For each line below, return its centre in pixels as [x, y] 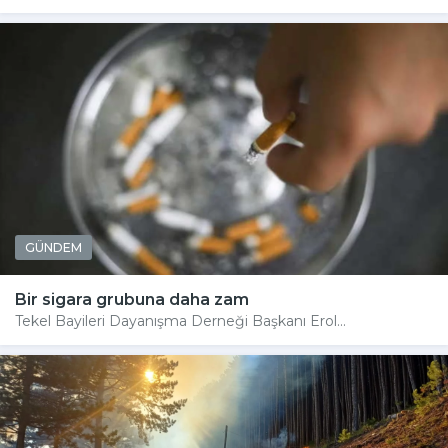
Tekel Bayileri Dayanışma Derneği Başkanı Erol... [180, 321]
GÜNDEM [53, 248]
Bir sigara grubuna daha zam [132, 300]
